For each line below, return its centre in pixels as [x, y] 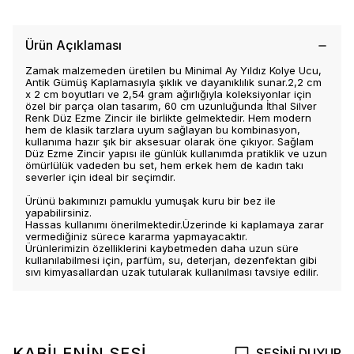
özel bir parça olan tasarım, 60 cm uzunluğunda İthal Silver [171, 106]
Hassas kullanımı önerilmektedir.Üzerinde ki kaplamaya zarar [175, 224]
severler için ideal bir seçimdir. [100, 177]
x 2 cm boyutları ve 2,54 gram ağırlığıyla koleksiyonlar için [168, 94]
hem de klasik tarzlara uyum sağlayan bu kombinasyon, [163, 130]
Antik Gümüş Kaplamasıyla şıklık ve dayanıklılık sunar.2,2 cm [173, 82]
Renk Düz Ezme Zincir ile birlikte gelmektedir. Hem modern [168, 118]
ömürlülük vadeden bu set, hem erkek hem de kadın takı [164, 165]
